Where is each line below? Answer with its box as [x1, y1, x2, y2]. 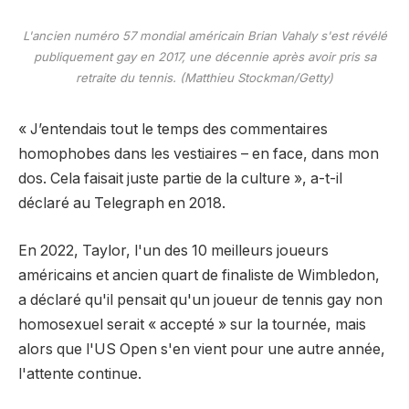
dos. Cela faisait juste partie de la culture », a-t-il [18, 170, 342, 188]
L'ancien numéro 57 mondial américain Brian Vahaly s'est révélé [22, 27, 387, 43]
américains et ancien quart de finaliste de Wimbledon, [18, 266, 380, 284]
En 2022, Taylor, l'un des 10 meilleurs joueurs [18, 241, 329, 259]
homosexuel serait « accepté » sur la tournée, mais [18, 315, 366, 333]
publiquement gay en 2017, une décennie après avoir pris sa [33, 48, 376, 64]
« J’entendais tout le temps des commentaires [18, 121, 328, 139]
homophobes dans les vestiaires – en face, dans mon [18, 145, 379, 163]
